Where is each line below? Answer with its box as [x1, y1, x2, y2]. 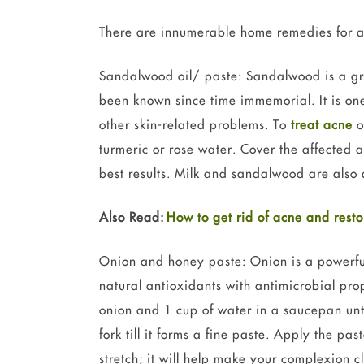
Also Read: [99, 209, 167, 226]
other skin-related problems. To [99, 116, 292, 133]
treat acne [291, 116, 353, 133]
